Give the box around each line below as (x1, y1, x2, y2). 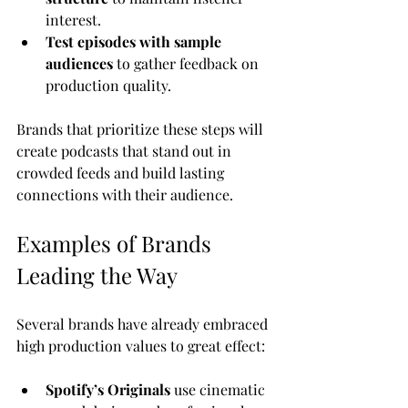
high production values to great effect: (16, 335, 265, 355)
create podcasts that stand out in (16, 140, 235, 160)
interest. (46, 9, 101, 29)
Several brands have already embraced (16, 313, 271, 333)
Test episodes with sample (46, 31, 225, 51)
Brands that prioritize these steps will (16, 118, 267, 138)
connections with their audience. (16, 184, 233, 204)
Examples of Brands (16, 228, 217, 258)
